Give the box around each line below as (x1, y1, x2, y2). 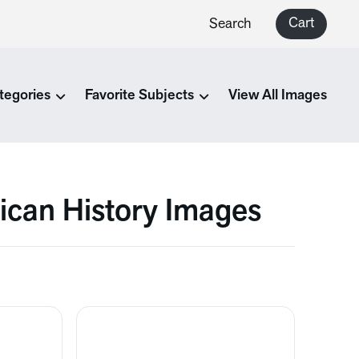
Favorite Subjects (84, 87, 194, 103)
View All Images (228, 87, 327, 103)
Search (209, 16, 252, 32)
